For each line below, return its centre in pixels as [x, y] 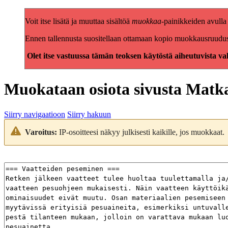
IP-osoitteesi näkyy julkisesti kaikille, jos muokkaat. [141, 132]
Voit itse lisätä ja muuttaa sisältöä [78, 21]
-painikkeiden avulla [194, 21]
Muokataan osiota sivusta [95, 89]
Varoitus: [41, 132]
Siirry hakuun [89, 114]
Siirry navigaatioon [35, 114]
